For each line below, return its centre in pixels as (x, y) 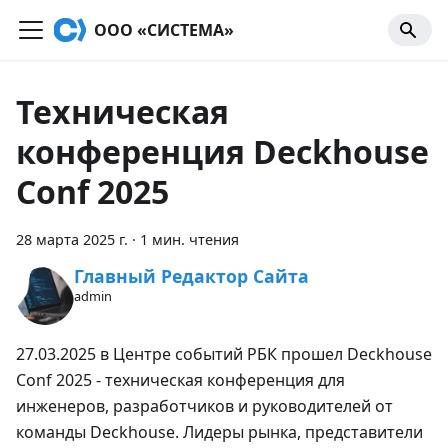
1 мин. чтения (189, 239)
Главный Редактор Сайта (191, 276)
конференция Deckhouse (222, 151)
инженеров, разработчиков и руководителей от (204, 405)
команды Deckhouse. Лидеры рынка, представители (219, 431)
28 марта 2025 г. (72, 239)
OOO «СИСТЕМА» (164, 30)
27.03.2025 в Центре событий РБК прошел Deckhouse (224, 353)
